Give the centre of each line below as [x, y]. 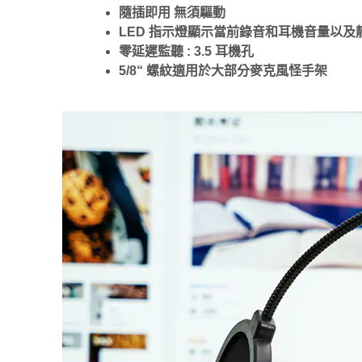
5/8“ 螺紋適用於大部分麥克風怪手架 [223, 70]
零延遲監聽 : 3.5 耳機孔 [186, 51]
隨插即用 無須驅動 [172, 12]
